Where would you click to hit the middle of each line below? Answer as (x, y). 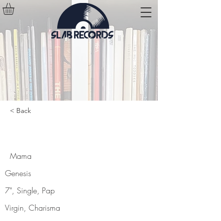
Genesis (18, 173)
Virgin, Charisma (33, 207)
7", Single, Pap (30, 190)
